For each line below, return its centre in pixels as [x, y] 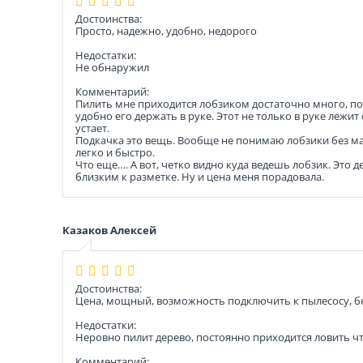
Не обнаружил [112, 67]
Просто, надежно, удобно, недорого [166, 31]
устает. [92, 128]
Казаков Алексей [109, 230]
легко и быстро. [115, 152]
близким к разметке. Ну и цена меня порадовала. [200, 177]
